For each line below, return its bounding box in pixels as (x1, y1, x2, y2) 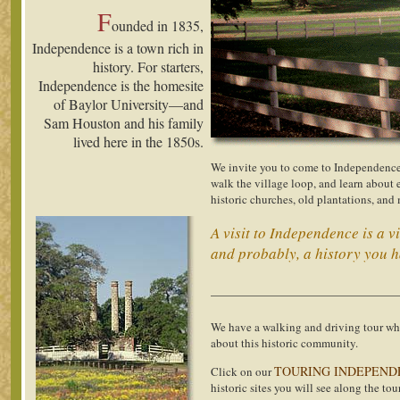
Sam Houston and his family (44, 113, 204, 132)
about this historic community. (211, 334, 358, 351)
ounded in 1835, (112, 16, 204, 35)
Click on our (211, 362, 274, 379)
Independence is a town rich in (32, 38, 204, 57)
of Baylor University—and (54, 95, 204, 113)
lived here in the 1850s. (73, 132, 204, 151)
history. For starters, (93, 57, 204, 76)
